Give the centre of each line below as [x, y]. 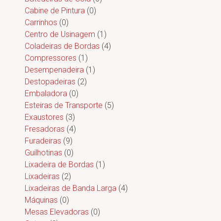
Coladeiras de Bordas [62, 46]
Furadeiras [43, 141]
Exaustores [44, 117]
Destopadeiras [50, 82]
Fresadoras [45, 129]
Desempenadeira [54, 70]
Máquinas [41, 200]
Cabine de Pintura [55, 11]
